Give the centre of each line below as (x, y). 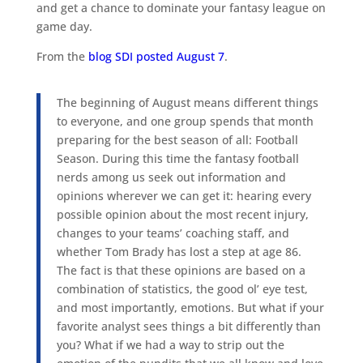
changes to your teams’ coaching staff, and (173, 233)
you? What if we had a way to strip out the (170, 345)
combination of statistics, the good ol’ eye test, (182, 289)
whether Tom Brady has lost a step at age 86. (179, 252)
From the (62, 56)
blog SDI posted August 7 (156, 56)
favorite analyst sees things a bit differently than (188, 326)
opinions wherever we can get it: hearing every (184, 196)
